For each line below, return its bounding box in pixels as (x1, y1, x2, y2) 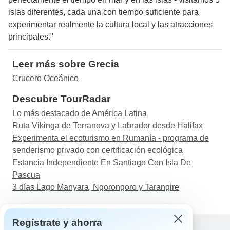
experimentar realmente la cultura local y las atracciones (8, 20, 213, 29)
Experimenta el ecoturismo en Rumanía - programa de (12, 133, 209, 142)
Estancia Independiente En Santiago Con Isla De (12, 158, 191, 167)
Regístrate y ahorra (12, 217, 102, 228)
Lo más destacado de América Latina (12, 109, 147, 118)
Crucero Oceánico (12, 74, 79, 83)
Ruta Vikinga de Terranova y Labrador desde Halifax (12, 121, 203, 130)
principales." (8, 32, 53, 41)
